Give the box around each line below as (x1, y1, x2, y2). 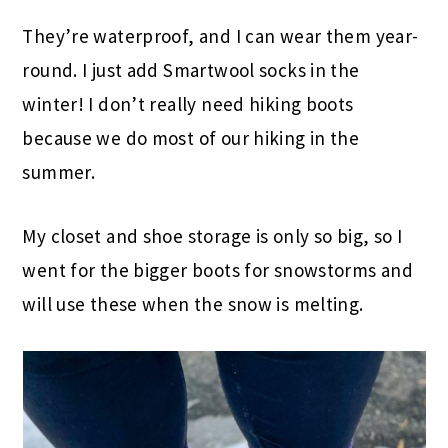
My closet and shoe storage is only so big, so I (22, 223, 403, 248)
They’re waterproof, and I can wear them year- (22, 23, 419, 48)
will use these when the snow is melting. (22, 291, 368, 316)
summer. (22, 159, 96, 184)
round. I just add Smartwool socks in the (22, 57, 360, 82)
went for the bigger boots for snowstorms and (22, 257, 414, 282)
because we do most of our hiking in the (22, 125, 360, 150)
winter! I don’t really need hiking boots (22, 91, 354, 116)
